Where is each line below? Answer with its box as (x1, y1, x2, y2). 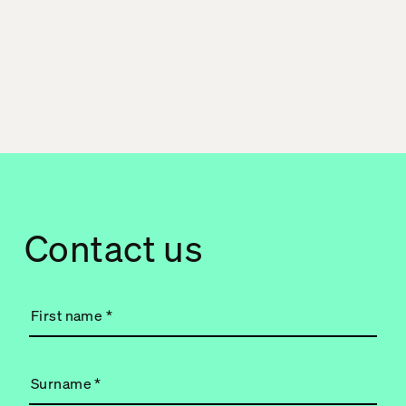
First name (30, 305, 106, 324)
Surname (30, 373, 95, 392)
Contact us (24, 224, 203, 270)
